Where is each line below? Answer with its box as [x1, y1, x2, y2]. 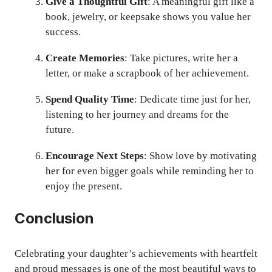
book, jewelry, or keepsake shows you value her [46, 10, 251, 22]
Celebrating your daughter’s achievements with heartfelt [15, 248, 257, 260]
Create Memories [46, 52, 124, 64]
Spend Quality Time [46, 93, 134, 105]
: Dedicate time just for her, [134, 93, 251, 105]
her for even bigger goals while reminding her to [46, 165, 254, 177]
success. [46, 25, 81, 38]
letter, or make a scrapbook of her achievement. [46, 67, 249, 79]
